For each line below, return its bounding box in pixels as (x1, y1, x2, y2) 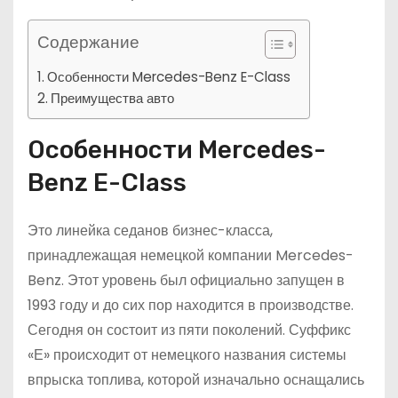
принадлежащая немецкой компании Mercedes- (28, 245, 354, 267)
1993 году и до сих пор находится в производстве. (28, 295, 354, 316)
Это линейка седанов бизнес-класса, (28, 220, 273, 242)
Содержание (37, 30, 139, 55)
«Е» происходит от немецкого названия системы (28, 345, 346, 366)
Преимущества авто (51, 89, 175, 108)
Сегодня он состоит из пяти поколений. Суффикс (28, 320, 351, 341)
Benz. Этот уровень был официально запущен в (28, 270, 345, 291)
